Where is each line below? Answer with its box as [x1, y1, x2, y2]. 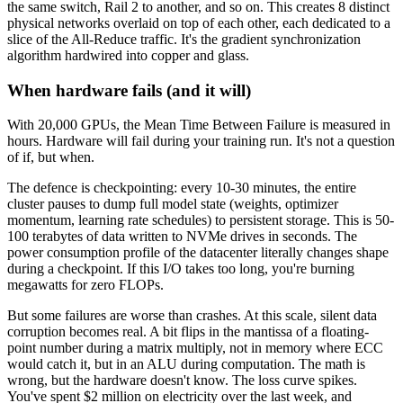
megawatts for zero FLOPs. [7, 277, 164, 293]
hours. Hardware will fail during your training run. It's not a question [7, 133, 395, 149]
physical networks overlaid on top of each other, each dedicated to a [7, 14, 390, 31]
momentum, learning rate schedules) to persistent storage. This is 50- [7, 212, 394, 228]
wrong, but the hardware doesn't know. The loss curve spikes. [7, 372, 357, 389]
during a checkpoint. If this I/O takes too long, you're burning [7, 261, 354, 277]
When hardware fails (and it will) [7, 80, 251, 100]
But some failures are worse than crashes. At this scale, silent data [7, 308, 377, 324]
